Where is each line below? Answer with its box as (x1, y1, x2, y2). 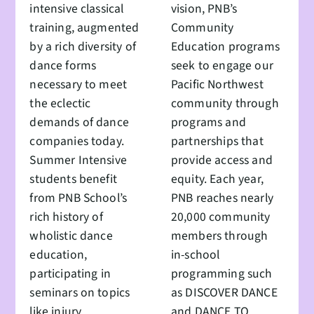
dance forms (29, 56, 97, 74)
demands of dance (29, 113, 129, 131)
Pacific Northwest (171, 75, 264, 93)
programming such (171, 264, 273, 282)
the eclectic (29, 94, 91, 112)
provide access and (171, 151, 273, 169)
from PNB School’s (29, 189, 128, 207)
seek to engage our (171, 56, 273, 74)
